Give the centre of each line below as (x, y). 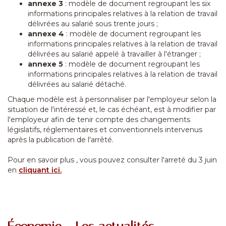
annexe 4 (46, 34)
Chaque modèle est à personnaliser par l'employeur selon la (112, 99)
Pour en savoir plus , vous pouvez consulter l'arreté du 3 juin (112, 160)
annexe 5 (45, 64)
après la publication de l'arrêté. (61, 140)
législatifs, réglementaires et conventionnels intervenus (105, 130)
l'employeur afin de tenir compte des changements (99, 120)
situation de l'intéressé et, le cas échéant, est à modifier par (112, 109)
